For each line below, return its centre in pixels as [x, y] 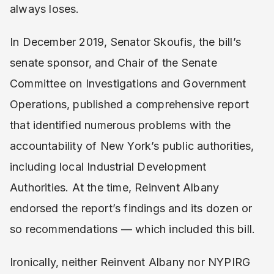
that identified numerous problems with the [120, 125]
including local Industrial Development [108, 166]
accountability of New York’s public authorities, [132, 146]
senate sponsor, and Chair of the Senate [113, 62]
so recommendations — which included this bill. [133, 229]
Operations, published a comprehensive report [129, 104]
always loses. [45, 9]
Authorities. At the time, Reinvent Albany [115, 187]
